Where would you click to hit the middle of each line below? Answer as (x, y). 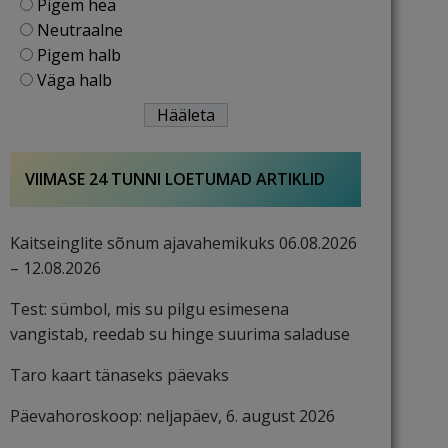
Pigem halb (79, 55)
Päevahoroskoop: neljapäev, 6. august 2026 (172, 416)
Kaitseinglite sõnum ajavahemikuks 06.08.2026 (183, 243)
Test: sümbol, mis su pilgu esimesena (149, 309)
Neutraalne (80, 30)
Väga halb (74, 80)
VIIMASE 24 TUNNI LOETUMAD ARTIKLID (175, 179)
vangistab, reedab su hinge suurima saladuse (180, 334)
